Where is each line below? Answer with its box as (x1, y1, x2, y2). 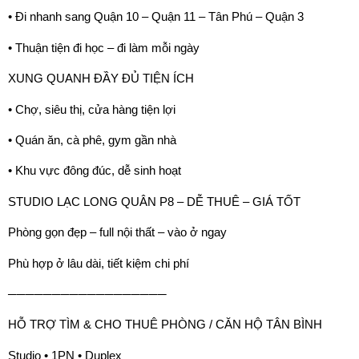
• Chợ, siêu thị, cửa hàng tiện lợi (8, 102, 175, 116)
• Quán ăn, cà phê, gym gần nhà (8, 132, 176, 147)
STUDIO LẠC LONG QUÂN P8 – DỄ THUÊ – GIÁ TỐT (8, 194, 301, 208)
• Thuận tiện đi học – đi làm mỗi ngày (8, 40, 200, 54)
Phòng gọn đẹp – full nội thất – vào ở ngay (8, 225, 227, 240)
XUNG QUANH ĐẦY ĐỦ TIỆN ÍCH (8, 71, 194, 86)
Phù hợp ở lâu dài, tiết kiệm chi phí (8, 256, 189, 270)
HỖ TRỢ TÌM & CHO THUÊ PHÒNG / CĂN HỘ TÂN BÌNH (8, 317, 322, 332)
